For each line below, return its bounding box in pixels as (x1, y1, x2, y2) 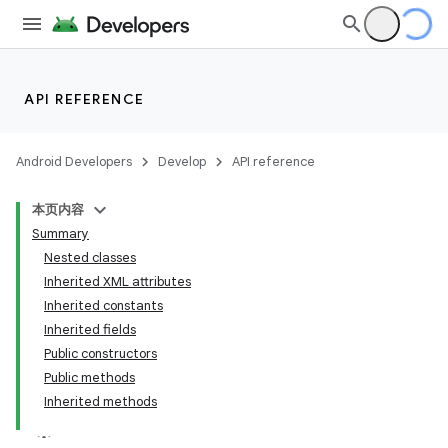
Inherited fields (44, 321, 136, 338)
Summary (32, 225, 89, 242)
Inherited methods (44, 393, 157, 410)
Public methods (44, 369, 135, 386)
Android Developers (16, 153, 132, 170)
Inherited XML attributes (44, 273, 191, 290)
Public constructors (44, 345, 157, 362)
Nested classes (44, 249, 136, 266)
